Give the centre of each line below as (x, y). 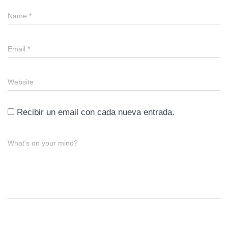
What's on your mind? (43, 143)
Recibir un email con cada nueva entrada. (96, 112)
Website (21, 82)
